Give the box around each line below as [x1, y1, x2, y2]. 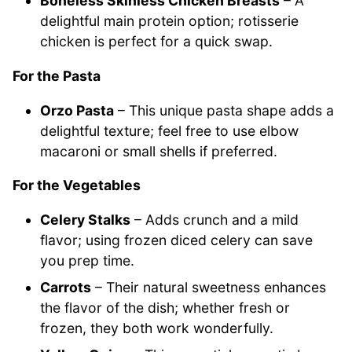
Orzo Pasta [40, 101, 115, 119]
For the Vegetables [13, 177, 141, 194]
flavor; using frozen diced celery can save [40, 231, 313, 248]
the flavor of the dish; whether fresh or [40, 299, 291, 316]
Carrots [40, 278, 92, 295]
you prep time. [40, 251, 135, 269]
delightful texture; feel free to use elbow [40, 122, 299, 139]
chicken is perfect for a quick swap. [40, 33, 273, 50]
